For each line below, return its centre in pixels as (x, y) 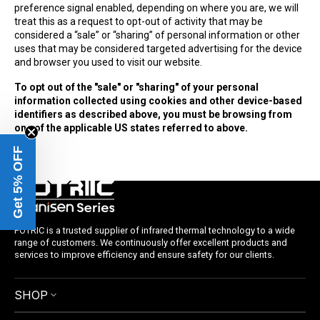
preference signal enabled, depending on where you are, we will (156, 8)
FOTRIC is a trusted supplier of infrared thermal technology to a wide (155, 230)
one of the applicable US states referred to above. (131, 128)
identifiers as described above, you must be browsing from (153, 114)
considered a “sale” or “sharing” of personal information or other (157, 35)
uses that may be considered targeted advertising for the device (158, 49)
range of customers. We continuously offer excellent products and (151, 242)
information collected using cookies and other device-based (158, 101)
